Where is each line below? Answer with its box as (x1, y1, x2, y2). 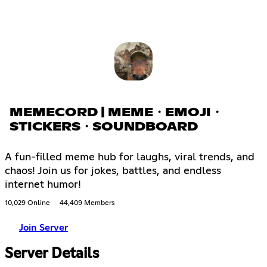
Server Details (5, 246, 99, 261)
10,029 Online (5, 200, 50, 207)
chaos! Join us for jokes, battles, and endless (5, 166, 221, 177)
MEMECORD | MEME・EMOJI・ (10, 107, 223, 119)
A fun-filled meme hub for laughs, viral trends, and (5, 152, 254, 163)
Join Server (19, 223, 68, 233)
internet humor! (5, 179, 81, 191)
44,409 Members (60, 200, 114, 207)
